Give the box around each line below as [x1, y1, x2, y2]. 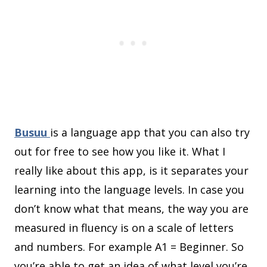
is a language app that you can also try [50, 125, 250, 140]
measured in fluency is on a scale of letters [14, 221, 234, 235]
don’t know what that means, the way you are [14, 201, 249, 216]
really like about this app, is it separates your [14, 163, 249, 178]
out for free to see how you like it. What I [14, 144, 225, 159]
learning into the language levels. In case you [14, 182, 244, 197]
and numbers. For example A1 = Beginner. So [14, 240, 244, 254]
